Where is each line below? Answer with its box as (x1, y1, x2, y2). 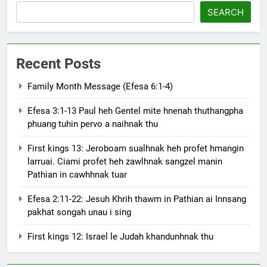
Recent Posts (16, 55, 101, 72)
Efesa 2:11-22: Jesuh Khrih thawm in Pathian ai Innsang (27, 193, 246, 204)
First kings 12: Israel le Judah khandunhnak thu (27, 231, 213, 242)
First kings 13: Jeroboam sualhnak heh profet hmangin (27, 142, 244, 154)
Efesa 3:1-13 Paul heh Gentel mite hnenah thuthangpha (27, 105, 243, 116)
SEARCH (207, 6, 244, 18)
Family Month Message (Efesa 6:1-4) (27, 80, 173, 92)
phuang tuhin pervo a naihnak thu (27, 118, 158, 129)
